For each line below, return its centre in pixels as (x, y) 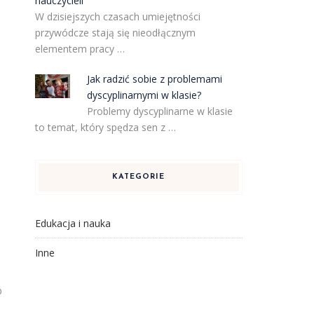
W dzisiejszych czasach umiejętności (117, 16)
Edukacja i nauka (73, 223)
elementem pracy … (80, 49)
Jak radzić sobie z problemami (155, 79)
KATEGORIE (139, 177)
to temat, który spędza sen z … (105, 127)
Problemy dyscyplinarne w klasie (160, 111)
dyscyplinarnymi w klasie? (144, 95)
